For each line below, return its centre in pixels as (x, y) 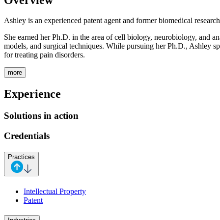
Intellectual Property (55, 191)
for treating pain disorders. (44, 55)
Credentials (27, 136)
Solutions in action (41, 116)
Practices (21, 157)
